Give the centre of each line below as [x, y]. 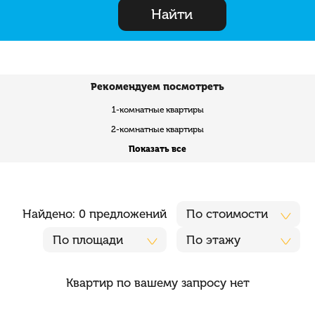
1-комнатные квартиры [157, 110]
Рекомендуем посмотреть [157, 87]
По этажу [213, 239]
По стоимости [227, 214]
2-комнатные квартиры [157, 130]
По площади [88, 239]
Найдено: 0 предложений [94, 214]
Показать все [157, 149]
